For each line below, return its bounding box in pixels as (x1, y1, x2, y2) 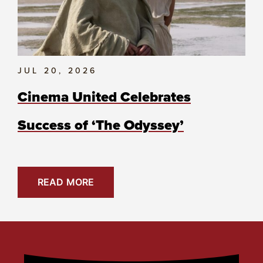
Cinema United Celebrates (18, 86, 191, 107)
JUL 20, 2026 (18, 64, 97, 77)
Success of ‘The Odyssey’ (18, 114, 184, 136)
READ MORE (38, 176, 94, 188)
